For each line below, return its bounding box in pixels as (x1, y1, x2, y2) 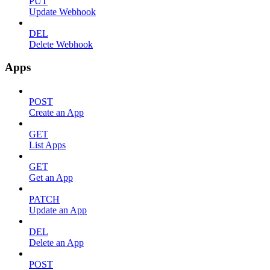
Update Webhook (29, 6, 96, 17)
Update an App (29, 204, 87, 215)
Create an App (29, 107, 84, 118)
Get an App (29, 172, 73, 183)
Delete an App (29, 237, 84, 248)
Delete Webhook (29, 39, 93, 49)
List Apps (29, 139, 66, 150)
